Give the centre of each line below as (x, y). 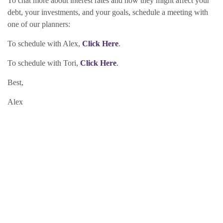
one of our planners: (39, 24)
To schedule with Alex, (45, 43)
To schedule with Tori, (44, 63)
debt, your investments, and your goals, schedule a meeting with (108, 12)
